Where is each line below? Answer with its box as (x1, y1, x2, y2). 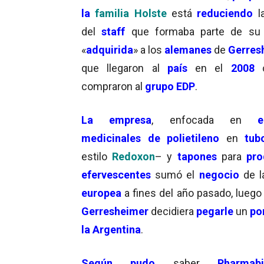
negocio (199, 168, 239, 181)
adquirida (86, 43, 133, 56)
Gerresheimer (81, 204, 148, 217)
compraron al (81, 80, 145, 93)
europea (81, 186, 121, 199)
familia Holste (95, 6, 167, 19)
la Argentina (81, 223, 141, 236)
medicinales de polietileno (81, 131, 220, 144)
